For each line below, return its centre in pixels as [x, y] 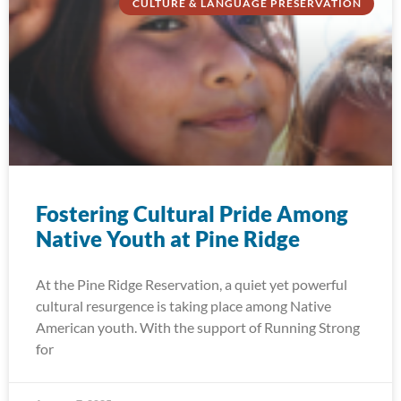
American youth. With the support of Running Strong [198, 327]
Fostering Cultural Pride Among [192, 213]
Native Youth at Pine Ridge [168, 239]
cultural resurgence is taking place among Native [183, 306]
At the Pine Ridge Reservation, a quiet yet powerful [192, 284]
